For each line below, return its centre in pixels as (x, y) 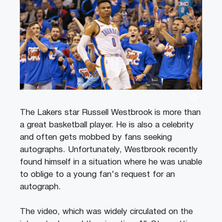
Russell (94, 112)
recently (182, 150)
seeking (157, 137)
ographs (48, 150)
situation (104, 162)
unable (189, 162)
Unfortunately (92, 150)
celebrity (177, 125)
